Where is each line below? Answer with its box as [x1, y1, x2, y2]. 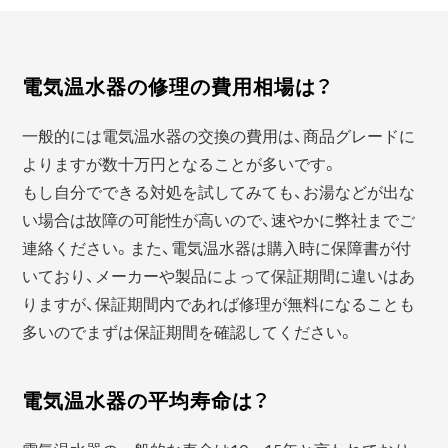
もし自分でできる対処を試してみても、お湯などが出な [22, 178, 416, 203]
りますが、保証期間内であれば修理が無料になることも [22, 290, 416, 315]
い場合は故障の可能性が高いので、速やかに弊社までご [22, 206, 416, 231]
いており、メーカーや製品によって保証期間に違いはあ [22, 262, 416, 287]
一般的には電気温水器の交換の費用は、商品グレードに [22, 122, 416, 147]
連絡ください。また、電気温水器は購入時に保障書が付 [22, 234, 412, 259]
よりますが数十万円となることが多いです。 [22, 150, 339, 175]
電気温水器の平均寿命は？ [22, 384, 271, 414]
